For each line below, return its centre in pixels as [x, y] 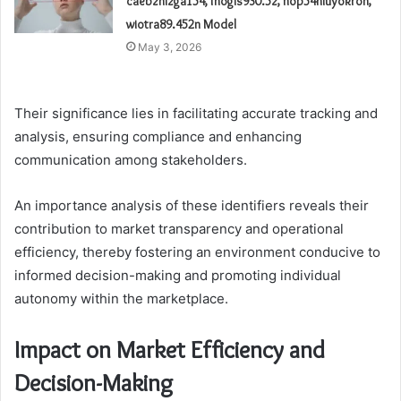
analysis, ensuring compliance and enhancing [158, 137]
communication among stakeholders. [131, 160]
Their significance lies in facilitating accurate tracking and [196, 114]
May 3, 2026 [170, 47]
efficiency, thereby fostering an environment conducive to [197, 252]
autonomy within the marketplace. [121, 299]
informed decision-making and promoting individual [178, 276]
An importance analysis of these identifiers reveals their [192, 206]
